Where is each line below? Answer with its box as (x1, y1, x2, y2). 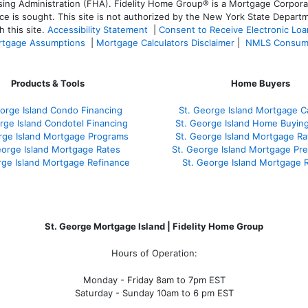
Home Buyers (231, 77, 290, 89)
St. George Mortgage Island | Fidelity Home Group (45, 220, 263, 232)
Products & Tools (10, 77, 85, 89)
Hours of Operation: (111, 247, 197, 258)
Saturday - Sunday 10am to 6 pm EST (74, 287, 234, 298)
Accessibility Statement (47, 23, 148, 35)
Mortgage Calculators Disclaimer (96, 36, 234, 48)
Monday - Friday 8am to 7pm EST (82, 274, 225, 285)
